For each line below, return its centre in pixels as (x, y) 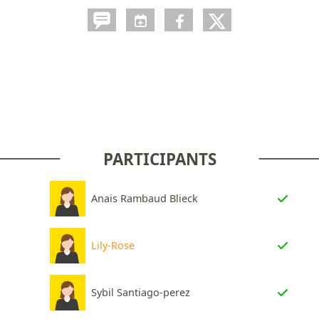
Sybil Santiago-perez (141, 293)
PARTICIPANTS (159, 159)
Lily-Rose (113, 246)
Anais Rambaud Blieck (145, 199)
